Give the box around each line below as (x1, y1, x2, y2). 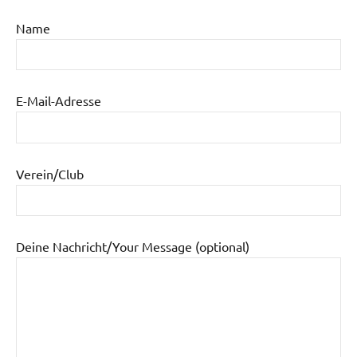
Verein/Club (16, 165, 84, 182)
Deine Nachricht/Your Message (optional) (16, 238, 249, 255)
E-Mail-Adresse (16, 92, 101, 109)
